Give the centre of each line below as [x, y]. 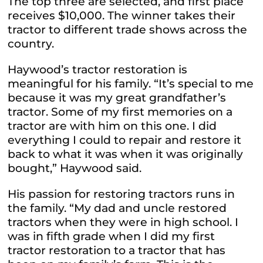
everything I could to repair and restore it [125, 140]
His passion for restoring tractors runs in [122, 194]
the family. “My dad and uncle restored [117, 208]
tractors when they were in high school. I [123, 222]
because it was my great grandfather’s [117, 98]
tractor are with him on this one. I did [112, 126]
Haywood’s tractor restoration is [98, 70]
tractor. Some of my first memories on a [120, 112]
